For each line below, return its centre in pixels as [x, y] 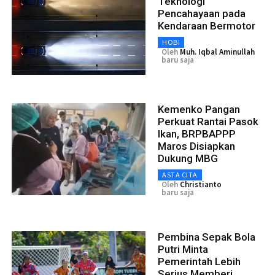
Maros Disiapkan [196, 146]
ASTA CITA [180, 175]
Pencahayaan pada [202, 14]
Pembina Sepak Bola [207, 237]
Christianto [201, 185]
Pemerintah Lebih [199, 262]
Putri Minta [183, 250]
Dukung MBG [188, 159]
